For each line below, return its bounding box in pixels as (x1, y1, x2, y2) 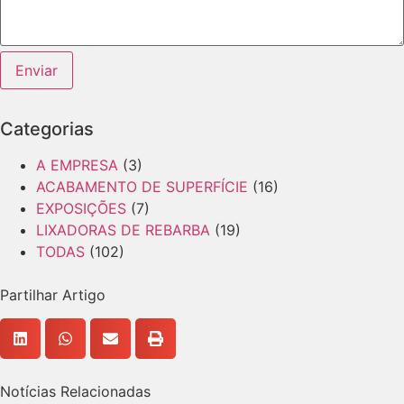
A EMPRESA (36, 155, 118, 174)
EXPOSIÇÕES (36, 198, 126, 217)
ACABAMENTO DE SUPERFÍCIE (36, 177, 248, 196)
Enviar (15, 60, 58, 79)
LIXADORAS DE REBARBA (36, 220, 210, 239)
